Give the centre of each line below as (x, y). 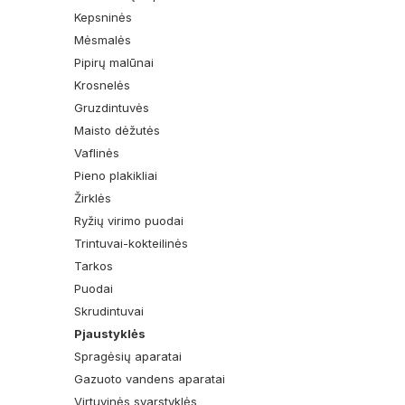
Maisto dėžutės (118, 131)
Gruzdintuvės (112, 108)
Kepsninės (104, 18)
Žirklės (93, 198)
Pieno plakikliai (116, 176)
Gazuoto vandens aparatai (150, 379)
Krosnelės (103, 85)
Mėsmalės (103, 40)
